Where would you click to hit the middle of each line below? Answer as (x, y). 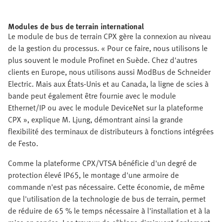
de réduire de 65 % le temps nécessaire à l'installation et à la (109, 211)
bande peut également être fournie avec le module (92, 96)
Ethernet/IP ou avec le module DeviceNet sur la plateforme (106, 108)
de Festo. (23, 143)
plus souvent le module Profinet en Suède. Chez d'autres (103, 60)
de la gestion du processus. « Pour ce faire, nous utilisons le (108, 48)
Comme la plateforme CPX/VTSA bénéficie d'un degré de (102, 163)
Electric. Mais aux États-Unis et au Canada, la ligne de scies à (108, 84)
